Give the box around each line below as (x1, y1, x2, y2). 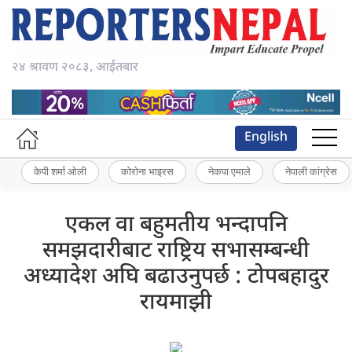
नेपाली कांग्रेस (285, 165, 337, 178)
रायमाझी (140, 288, 212, 317)
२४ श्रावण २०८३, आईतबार (12, 60, 138, 77)
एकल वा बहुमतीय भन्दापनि (64, 211, 288, 240)
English (244, 129, 288, 146)
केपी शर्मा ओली (34, 165, 86, 178)
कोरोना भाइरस (121, 165, 174, 178)
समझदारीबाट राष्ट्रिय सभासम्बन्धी (42, 236, 310, 266)
